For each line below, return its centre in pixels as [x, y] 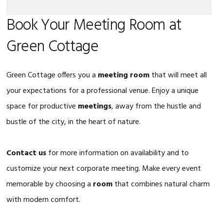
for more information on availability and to [118, 153]
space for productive [42, 106]
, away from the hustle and [156, 106]
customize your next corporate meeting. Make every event [104, 169]
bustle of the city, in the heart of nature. [74, 122]
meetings [95, 106]
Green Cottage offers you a [52, 75]
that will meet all [178, 75]
